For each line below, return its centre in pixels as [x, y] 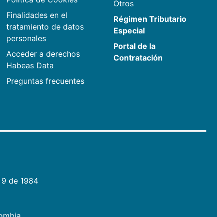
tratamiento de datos [45, 27]
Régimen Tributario [150, 19]
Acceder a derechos [43, 54]
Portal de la [135, 46]
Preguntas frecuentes [45, 81]
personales [26, 39]
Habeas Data [30, 66]
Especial [129, 31]
